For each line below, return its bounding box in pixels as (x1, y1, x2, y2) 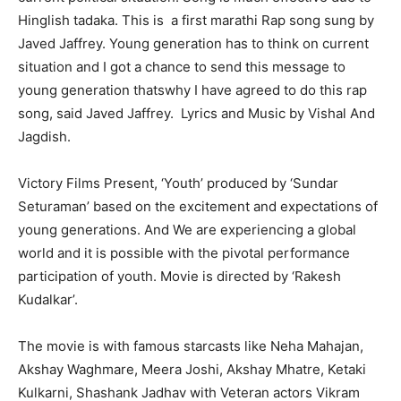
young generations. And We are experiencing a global (18, 221, 356, 239)
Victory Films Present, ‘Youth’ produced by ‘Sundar (18, 175, 338, 192)
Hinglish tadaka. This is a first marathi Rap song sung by (18, 12, 374, 30)
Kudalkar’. (18, 291, 78, 309)
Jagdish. (18, 128, 71, 146)
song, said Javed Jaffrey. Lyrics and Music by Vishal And (18, 105, 375, 123)
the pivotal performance (198, 244, 350, 262)
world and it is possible (18, 244, 167, 262)
